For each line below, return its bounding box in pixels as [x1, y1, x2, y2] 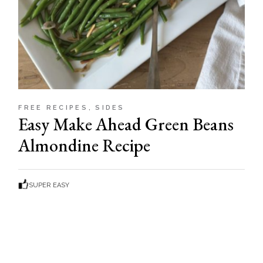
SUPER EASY [28, 181, 69, 190]
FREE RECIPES [18, 104, 92, 112]
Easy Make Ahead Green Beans [18, 113, 234, 136]
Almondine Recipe [18, 134, 151, 157]
